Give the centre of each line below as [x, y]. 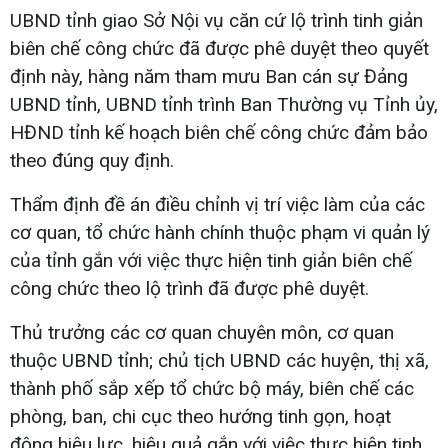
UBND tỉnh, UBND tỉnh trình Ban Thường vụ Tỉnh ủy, [224, 104]
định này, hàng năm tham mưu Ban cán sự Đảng [209, 76]
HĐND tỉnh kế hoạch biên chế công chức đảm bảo [219, 132]
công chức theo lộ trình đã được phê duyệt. [189, 288]
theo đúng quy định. [92, 160]
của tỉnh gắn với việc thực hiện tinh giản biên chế [211, 260]
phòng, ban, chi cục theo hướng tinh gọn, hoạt [200, 416]
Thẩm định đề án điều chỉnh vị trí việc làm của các [217, 204]
